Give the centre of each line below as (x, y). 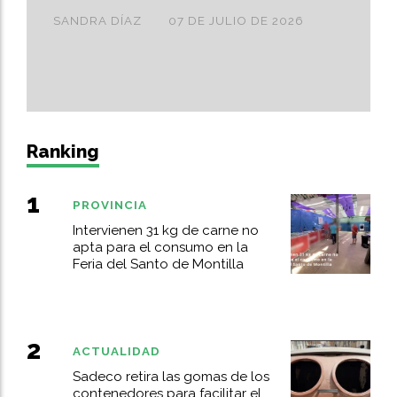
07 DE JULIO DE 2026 (236, 20)
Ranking (63, 151)
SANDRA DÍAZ (97, 20)
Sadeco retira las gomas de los (171, 377)
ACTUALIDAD (116, 351)
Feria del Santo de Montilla (158, 265)
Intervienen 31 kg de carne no (165, 231)
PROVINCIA (109, 205)
